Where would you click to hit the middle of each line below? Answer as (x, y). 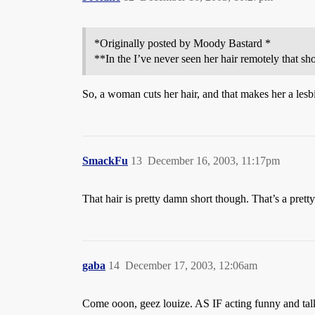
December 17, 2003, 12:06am (191, 265)
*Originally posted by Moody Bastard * (182, 43)
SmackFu (105, 161)
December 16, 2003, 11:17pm (214, 161)
